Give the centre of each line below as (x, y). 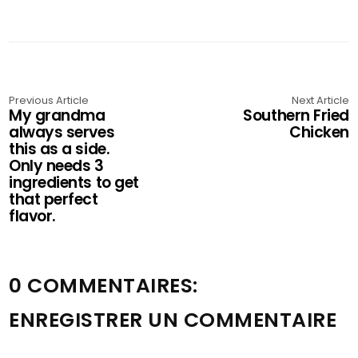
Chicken (319, 132)
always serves (62, 132)
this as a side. (60, 149)
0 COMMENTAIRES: (103, 285)
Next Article (320, 100)
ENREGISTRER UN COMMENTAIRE (173, 320)
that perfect (54, 199)
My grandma (57, 115)
